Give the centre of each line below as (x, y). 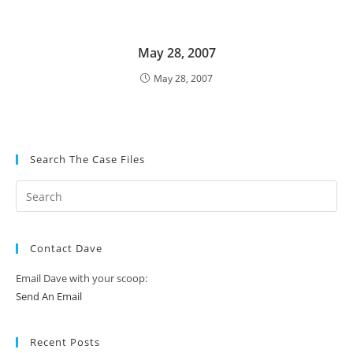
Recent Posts (65, 342)
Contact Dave (66, 249)
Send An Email (49, 297)
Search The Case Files (87, 160)
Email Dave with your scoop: (82, 279)
